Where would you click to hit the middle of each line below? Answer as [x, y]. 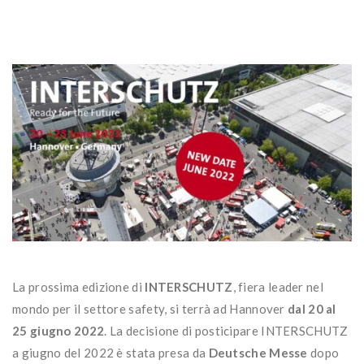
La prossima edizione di [79, 286]
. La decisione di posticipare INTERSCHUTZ [226, 330]
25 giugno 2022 [58, 330]
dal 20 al [312, 308]
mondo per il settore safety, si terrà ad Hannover [150, 308]
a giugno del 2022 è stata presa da [110, 352]
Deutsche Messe [258, 352]
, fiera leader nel [278, 286]
